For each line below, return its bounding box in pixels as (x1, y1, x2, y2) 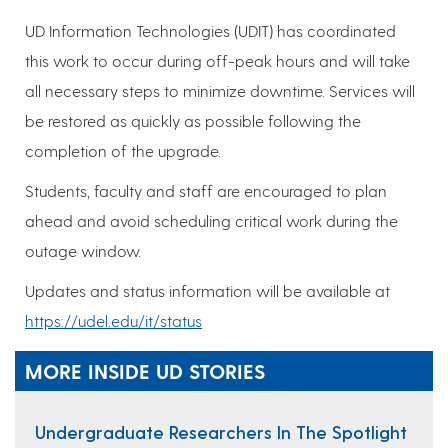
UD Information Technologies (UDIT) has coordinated (25, 21, 396, 41)
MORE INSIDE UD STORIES (25, 359, 265, 384)
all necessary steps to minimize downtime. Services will (25, 81, 415, 101)
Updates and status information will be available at (25, 281, 390, 301)
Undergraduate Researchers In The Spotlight (35, 421, 407, 443)
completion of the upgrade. (25, 141, 221, 161)
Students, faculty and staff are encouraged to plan (25, 181, 387, 201)
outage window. (25, 241, 141, 261)
